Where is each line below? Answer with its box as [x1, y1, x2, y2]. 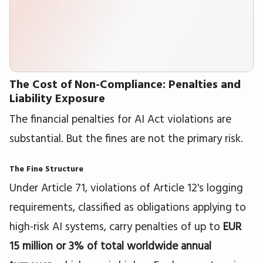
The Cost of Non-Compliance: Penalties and [9, 76, 241, 92]
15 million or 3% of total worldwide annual [9, 238, 211, 252]
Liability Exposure [9, 90, 105, 106]
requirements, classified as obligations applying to [9, 200, 246, 214]
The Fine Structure [9, 163, 83, 174]
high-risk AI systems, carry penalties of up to [9, 219, 223, 233]
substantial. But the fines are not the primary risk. [9, 131, 243, 146]
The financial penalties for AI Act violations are [9, 112, 231, 126]
